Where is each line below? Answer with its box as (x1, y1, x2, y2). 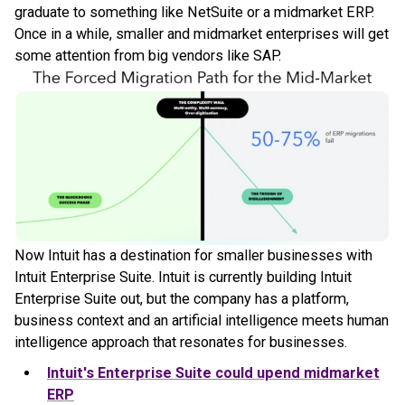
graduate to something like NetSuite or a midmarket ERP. (14, 3, 374, 21)
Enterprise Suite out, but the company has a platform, (14, 289, 349, 307)
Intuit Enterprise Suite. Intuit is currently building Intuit (14, 268, 352, 286)
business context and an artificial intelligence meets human (14, 311, 389, 329)
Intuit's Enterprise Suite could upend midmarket (47, 363, 380, 381)
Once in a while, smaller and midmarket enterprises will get (14, 24, 389, 42)
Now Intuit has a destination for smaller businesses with (14, 246, 372, 264)
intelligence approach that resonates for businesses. (14, 333, 347, 351)
